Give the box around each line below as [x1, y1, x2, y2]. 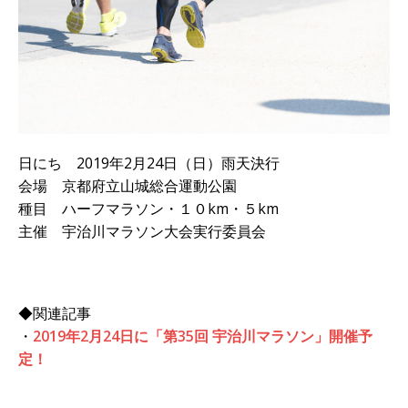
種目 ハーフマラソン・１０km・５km [18, 198, 279, 219]
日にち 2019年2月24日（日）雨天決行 [18, 152, 280, 173]
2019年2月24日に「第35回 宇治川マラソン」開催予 [33, 325, 372, 346]
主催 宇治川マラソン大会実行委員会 [18, 220, 266, 241]
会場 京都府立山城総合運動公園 [18, 175, 237, 196]
